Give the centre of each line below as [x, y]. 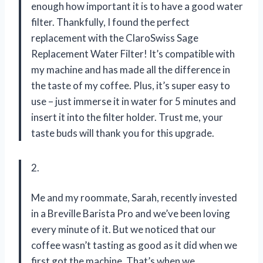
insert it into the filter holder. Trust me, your [127, 117]
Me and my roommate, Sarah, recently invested [134, 197]
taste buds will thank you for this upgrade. [123, 133]
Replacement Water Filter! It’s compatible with [133, 53]
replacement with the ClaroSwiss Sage [115, 38]
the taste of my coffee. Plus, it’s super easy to [131, 85]
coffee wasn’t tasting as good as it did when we [134, 245]
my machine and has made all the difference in [131, 69]
